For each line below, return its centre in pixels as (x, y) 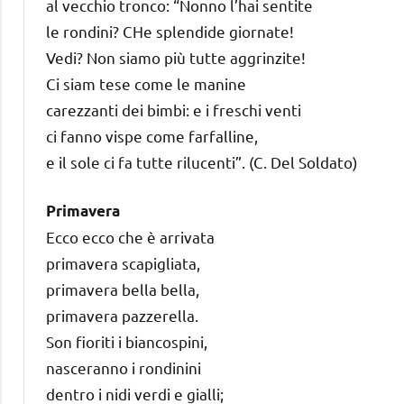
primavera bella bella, (123, 289)
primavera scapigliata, (123, 262)
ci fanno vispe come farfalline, (152, 135)
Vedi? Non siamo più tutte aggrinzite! (176, 57)
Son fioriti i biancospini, (127, 341)
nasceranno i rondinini (124, 367)
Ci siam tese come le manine (146, 83)
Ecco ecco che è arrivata (130, 236)
